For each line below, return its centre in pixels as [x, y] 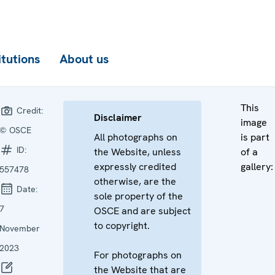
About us [84, 59]
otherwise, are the [135, 181]
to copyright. [122, 226]
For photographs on [138, 255]
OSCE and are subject [142, 211]
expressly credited [135, 167]
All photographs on [136, 137]
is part [255, 137]
